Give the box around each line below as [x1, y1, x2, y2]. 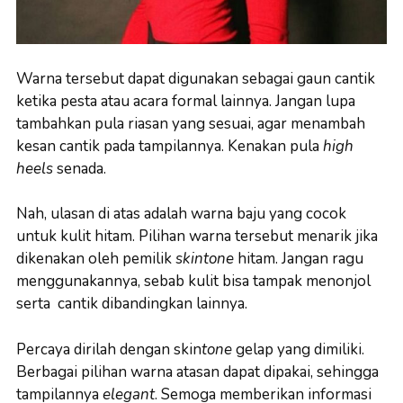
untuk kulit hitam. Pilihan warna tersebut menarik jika [16, 226, 378, 246]
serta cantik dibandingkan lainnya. [16, 293, 247, 314]
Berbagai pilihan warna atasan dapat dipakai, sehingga [16, 361, 379, 382]
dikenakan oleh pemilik [16, 248, 175, 269]
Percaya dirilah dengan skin [16, 338, 201, 360]
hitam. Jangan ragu [237, 248, 363, 269]
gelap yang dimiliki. [232, 338, 364, 360]
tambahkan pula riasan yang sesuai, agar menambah [16, 112, 365, 134]
